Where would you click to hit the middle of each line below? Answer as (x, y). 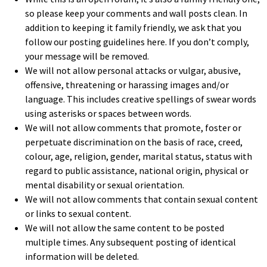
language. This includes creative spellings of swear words (141, 99)
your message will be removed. (87, 56)
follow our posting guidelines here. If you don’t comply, (137, 42)
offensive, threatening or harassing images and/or (127, 85)
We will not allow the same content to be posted (125, 228)
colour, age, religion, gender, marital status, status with (139, 156)
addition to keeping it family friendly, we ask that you (133, 27)
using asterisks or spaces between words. (108, 113)
